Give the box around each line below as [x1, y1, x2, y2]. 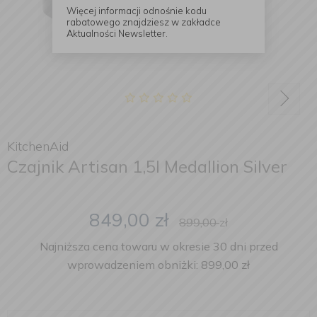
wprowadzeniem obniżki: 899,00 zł [67, 258, 250, 272]
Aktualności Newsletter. [67, 27, 168, 39]
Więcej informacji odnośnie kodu [67, 4, 207, 16]
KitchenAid [7, 138, 69, 154]
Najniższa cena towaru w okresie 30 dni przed [39, 239, 278, 253]
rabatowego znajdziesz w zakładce [67, 16, 221, 28]
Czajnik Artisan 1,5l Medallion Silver [7, 156, 287, 177]
